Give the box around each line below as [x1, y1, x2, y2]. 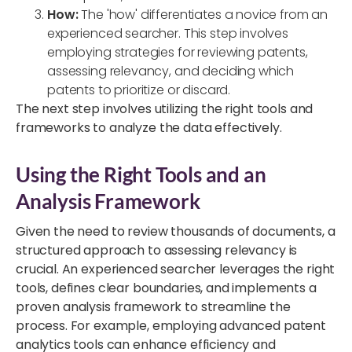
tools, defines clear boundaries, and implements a [16, 278, 317, 297]
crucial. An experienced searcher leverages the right [16, 259, 335, 278]
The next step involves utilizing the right [16, 99, 257, 118]
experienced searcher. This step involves [47, 24, 289, 42]
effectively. [211, 118, 282, 137]
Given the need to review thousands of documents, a [16, 222, 335, 240]
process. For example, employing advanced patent [16, 316, 326, 335]
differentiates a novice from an [137, 5, 328, 24]
